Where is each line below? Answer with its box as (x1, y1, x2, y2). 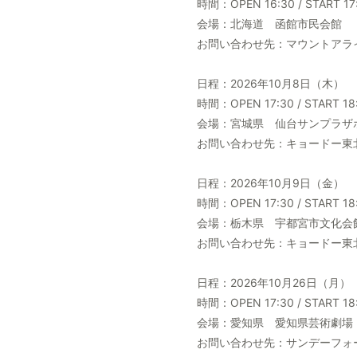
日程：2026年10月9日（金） (197, 176, 344, 190)
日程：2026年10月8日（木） (197, 76, 344, 90)
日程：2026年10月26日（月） (197, 276, 351, 289)
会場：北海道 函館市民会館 (197, 17, 342, 30)
